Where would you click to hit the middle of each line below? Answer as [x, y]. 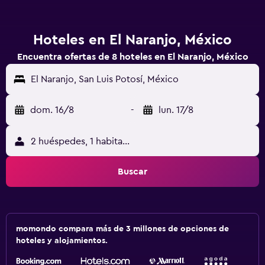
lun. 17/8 [176, 110]
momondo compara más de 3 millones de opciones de [122, 229]
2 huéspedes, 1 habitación [86, 141]
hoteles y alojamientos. [62, 241]
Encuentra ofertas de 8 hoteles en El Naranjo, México [132, 57]
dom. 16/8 [52, 110]
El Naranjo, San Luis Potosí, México [105, 79]
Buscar [132, 172]
